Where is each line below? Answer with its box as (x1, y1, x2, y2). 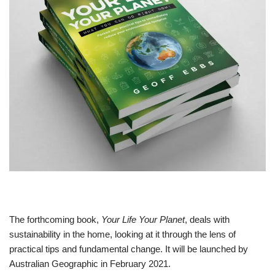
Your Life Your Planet (101, 214, 185, 225)
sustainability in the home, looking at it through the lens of (9, 228, 236, 239)
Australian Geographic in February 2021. (9, 258, 171, 269)
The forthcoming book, (9, 214, 101, 225)
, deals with (185, 214, 230, 225)
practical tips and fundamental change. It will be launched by (9, 243, 248, 254)
